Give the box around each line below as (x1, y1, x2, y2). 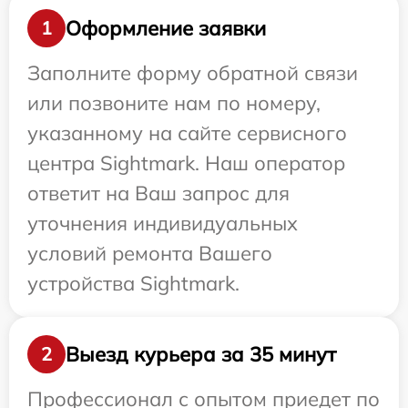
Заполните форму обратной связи (27, 60, 358, 87)
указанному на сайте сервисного (27, 120, 347, 147)
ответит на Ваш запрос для (27, 180, 290, 207)
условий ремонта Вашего (27, 240, 272, 267)
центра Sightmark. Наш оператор (27, 150, 345, 177)
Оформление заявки (66, 15, 266, 41)
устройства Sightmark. (27, 270, 240, 297)
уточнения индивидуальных (27, 210, 298, 237)
